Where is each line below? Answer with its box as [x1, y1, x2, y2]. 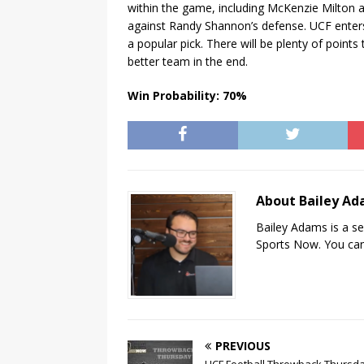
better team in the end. [128, 53, 248, 69]
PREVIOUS [215, 337, 271, 353]
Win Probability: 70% [128, 87, 247, 103]
